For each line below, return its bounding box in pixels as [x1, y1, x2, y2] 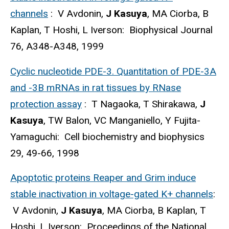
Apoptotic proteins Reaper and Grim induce [10, 172, 196, 184]
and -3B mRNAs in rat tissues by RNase [10, 81, 181, 94]
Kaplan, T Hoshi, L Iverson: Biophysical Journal [10, 24, 213, 36]
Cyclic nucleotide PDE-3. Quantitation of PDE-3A [10, 65, 216, 77]
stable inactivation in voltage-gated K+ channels [10, 188, 213, 200]
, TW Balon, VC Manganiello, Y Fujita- [43, 114, 200, 126]
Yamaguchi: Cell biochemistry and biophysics [10, 130, 204, 143]
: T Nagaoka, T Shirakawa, [82, 98, 200, 110]
